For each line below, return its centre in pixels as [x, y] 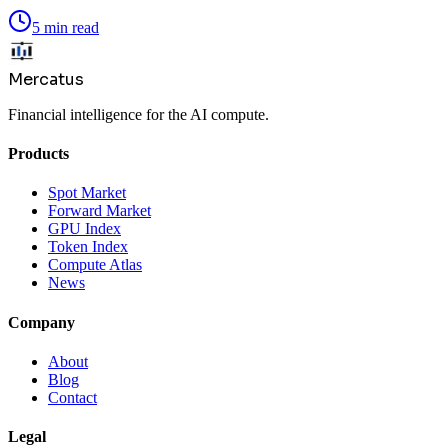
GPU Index [84, 229]
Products [38, 154]
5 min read [65, 27]
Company [41, 322]
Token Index [88, 247]
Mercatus [46, 79]
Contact [72, 397]
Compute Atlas [95, 265]
